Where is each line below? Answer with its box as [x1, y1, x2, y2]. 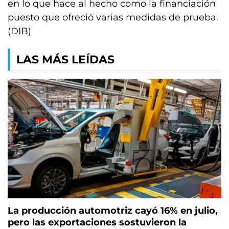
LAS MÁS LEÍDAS [16, 53, 114, 66]
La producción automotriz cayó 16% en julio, [8, 205, 218, 217]
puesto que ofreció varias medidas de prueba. [8, 12, 218, 23]
